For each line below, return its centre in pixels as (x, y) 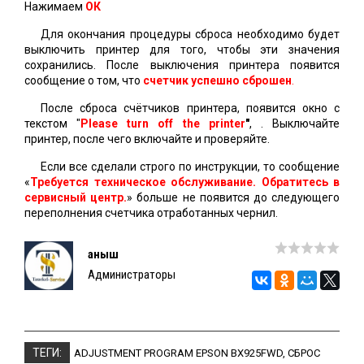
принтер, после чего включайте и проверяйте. (147, 139)
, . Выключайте (295, 124)
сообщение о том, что (84, 81)
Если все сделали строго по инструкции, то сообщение (190, 167)
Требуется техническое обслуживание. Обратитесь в (185, 182)
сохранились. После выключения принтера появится (182, 65)
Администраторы (132, 275)
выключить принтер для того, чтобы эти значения (182, 50)
